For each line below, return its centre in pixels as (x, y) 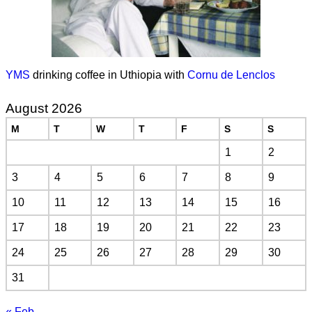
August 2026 (44, 109)
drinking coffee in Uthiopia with (109, 75)
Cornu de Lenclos (231, 75)
